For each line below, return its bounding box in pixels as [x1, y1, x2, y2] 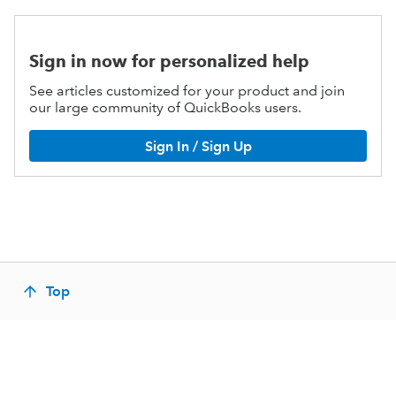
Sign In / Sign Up [144, 137, 252, 155]
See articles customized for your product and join [29, 82, 345, 99]
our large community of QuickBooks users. [29, 99, 301, 116]
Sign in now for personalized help [29, 51, 309, 72]
